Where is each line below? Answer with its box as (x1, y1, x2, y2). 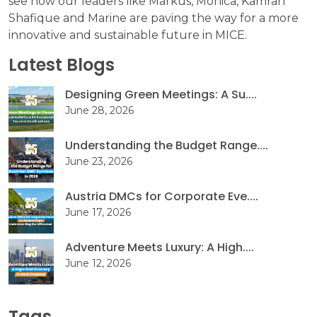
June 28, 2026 (65, 103, 134, 117)
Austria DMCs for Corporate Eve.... (65, 188, 258, 204)
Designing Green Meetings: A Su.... (65, 86, 257, 103)
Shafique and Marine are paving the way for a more (8, 11, 299, 25)
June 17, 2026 (65, 205, 131, 219)
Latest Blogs (8, 52, 115, 76)
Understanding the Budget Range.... (65, 137, 268, 154)
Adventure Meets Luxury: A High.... (65, 238, 254, 255)
